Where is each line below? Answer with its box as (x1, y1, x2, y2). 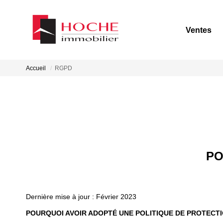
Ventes (186, 25, 212, 34)
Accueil (26, 65, 46, 72)
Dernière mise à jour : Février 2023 (26, 192, 136, 201)
